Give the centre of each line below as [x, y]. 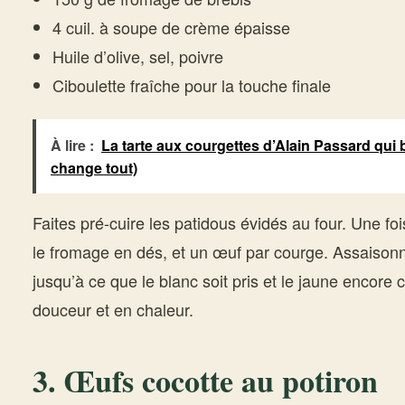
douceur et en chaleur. [113, 309]
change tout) [94, 168]
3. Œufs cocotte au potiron [205, 381]
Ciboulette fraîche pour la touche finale [191, 85]
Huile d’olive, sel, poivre [137, 56]
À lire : [72, 145]
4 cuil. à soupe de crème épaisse [171, 27]
